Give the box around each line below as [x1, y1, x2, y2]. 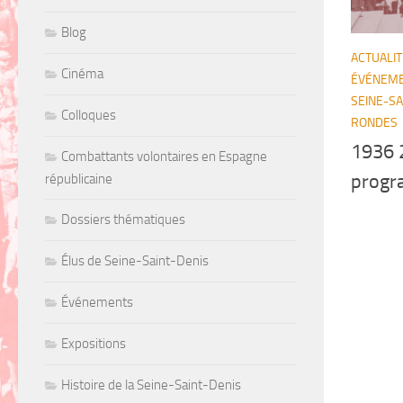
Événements [61, 293, 133, 310]
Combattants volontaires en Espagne [61, 148, 267, 165]
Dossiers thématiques [61, 210, 185, 228]
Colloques [61, 106, 116, 123]
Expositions [61, 335, 126, 352]
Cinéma [61, 65, 103, 82]
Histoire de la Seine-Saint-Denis [61, 376, 241, 393]
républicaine [45, 170, 112, 187]
